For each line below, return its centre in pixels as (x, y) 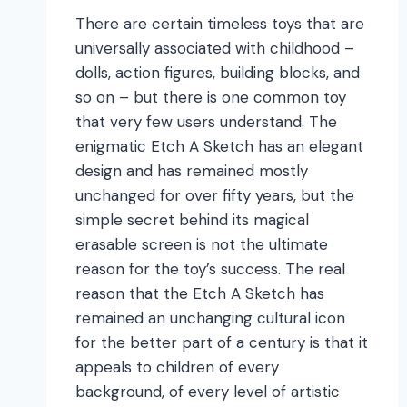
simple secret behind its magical (192, 220)
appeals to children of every (177, 367)
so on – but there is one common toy (211, 98)
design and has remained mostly (192, 171)
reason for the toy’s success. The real (210, 269)
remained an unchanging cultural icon (210, 318)
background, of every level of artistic (208, 392)
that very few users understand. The (206, 122)
